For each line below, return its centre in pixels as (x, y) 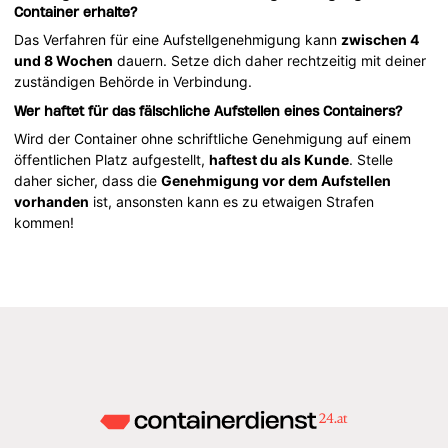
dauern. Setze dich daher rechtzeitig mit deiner (270, 60)
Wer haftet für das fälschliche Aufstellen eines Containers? (208, 110)
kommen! (44, 222)
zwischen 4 (380, 39)
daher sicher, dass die (88, 180)
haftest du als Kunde (279, 159)
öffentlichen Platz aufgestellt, (112, 159)
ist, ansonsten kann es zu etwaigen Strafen (232, 201)
